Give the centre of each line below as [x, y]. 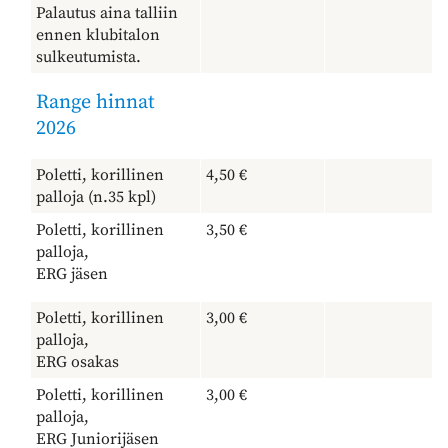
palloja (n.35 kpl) [96, 196]
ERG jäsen [72, 273]
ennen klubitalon [98, 34]
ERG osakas [77, 361]
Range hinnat [95, 102]
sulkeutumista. [88, 56]
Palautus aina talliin [107, 12]
